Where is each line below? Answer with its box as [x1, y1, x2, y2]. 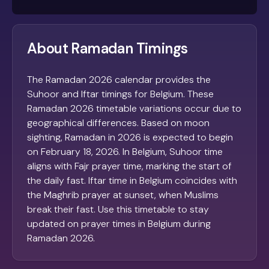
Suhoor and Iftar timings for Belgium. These [27, 88, 214, 101]
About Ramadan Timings [27, 39, 188, 58]
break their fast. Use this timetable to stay [27, 203, 209, 216]
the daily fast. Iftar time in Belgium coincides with [27, 174, 237, 187]
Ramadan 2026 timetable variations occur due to [27, 102, 241, 115]
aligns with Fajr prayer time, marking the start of [27, 160, 232, 173]
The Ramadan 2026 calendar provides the [27, 73, 211, 86]
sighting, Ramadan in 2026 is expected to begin [27, 131, 233, 144]
